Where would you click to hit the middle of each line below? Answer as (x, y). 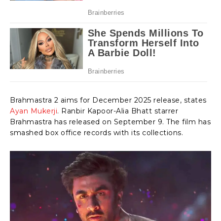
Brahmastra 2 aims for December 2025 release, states (108, 100)
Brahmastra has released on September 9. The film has (110, 122)
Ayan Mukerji (34, 111)
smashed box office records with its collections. (96, 132)
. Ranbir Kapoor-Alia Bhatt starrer (118, 111)
